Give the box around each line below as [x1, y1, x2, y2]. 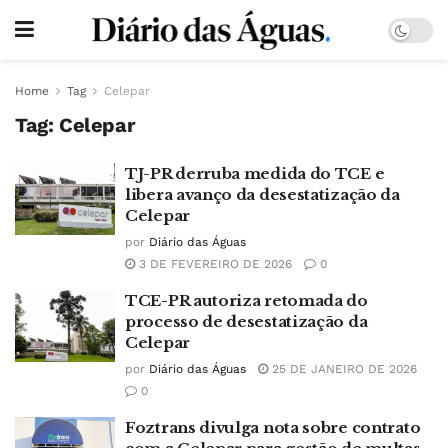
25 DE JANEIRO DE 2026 [268, 362, 417, 376]
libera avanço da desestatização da [125, 185, 400, 204]
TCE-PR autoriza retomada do [125, 291, 368, 310]
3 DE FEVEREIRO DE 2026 [135, 257, 292, 271]
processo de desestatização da [125, 312, 368, 331]
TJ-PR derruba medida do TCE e [125, 164, 385, 183]
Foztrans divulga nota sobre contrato [125, 418, 421, 437]
